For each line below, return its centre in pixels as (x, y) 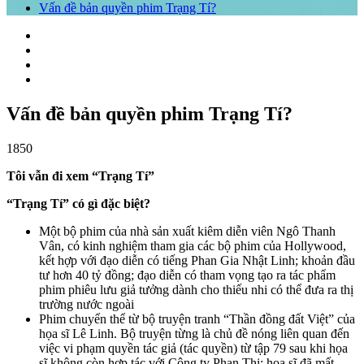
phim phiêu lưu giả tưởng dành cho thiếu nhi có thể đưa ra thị (196, 289)
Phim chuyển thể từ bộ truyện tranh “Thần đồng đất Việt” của (197, 318)
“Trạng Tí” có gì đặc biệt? (78, 203)
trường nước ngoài (87, 304)
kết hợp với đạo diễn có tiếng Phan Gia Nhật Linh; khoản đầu (197, 260)
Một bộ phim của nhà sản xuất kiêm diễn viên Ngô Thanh (187, 231)
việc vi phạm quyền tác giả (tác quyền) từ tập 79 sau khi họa (193, 348)
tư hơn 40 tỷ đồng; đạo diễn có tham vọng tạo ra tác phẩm (187, 275)
